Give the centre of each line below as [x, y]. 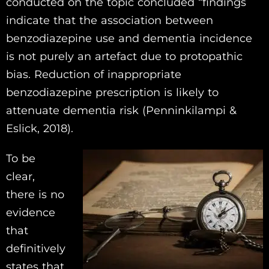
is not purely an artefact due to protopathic [124, 56]
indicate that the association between [110, 20]
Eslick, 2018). [40, 128]
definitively [36, 248]
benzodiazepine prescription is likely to [112, 92]
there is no [35, 194]
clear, [20, 176]
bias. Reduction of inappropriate [94, 74]
